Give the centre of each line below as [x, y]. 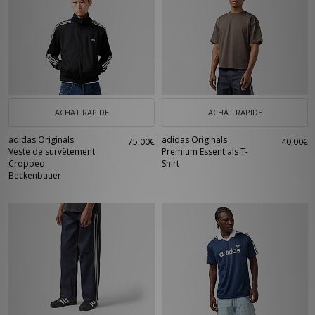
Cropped [27, 163]
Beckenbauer [35, 175]
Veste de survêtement [52, 152]
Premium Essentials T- [205, 152]
